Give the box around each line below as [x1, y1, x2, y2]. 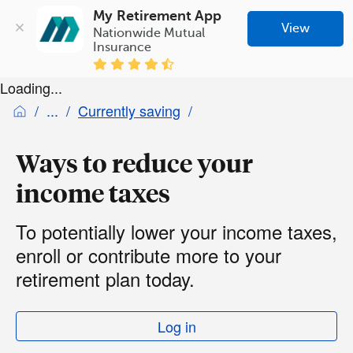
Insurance [93, 39, 152, 54]
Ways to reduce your [16, 147, 253, 179]
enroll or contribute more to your [16, 240, 281, 269]
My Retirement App [93, 7, 222, 24]
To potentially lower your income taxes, [16, 217, 337, 245]
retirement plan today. [16, 264, 195, 292]
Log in [157, 315, 196, 336]
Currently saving [78, 99, 180, 121]
